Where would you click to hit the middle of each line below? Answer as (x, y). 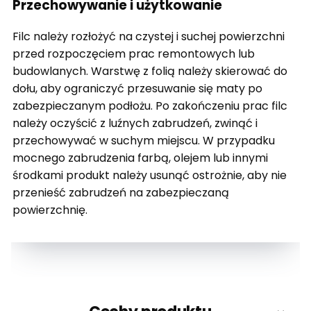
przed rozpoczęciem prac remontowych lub (134, 54)
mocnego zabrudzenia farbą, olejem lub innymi (140, 158)
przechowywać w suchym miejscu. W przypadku (144, 141)
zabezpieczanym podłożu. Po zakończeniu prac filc (150, 106)
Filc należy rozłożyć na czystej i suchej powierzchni (149, 37)
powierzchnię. (50, 210)
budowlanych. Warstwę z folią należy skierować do (150, 72)
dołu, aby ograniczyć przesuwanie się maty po (137, 89)
